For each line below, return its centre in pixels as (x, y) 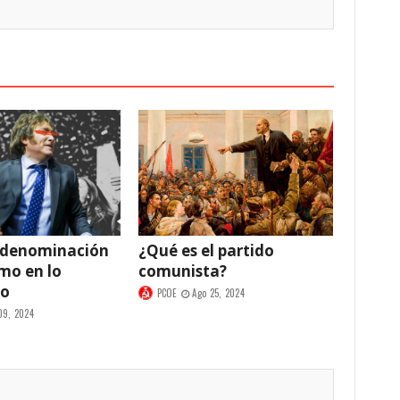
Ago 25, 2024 (218, 293)
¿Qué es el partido (206, 251)
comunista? (183, 271)
